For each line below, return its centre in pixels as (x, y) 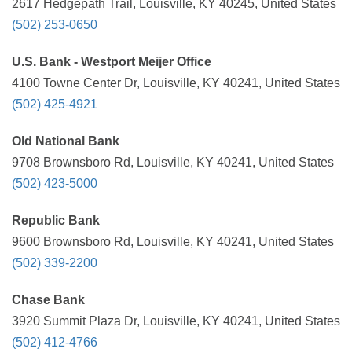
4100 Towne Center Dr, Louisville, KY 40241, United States (176, 83)
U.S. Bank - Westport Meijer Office (112, 62)
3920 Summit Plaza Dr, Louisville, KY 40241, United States (176, 321)
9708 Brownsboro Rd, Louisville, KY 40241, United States (173, 162)
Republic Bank (56, 220)
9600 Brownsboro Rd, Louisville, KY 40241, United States (173, 242)
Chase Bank (48, 300)
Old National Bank (66, 141)
